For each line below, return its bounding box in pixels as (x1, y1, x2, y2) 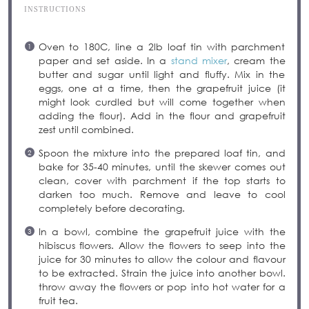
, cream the (226, 54, 286, 67)
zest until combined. (38, 123, 134, 136)
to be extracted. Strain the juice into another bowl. (38, 267, 286, 279)
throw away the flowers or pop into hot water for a (38, 281, 286, 293)
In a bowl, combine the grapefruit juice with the (38, 226, 286, 238)
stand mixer (170, 54, 227, 67)
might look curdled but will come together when (38, 96, 286, 108)
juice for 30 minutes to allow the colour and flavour (38, 253, 286, 266)
